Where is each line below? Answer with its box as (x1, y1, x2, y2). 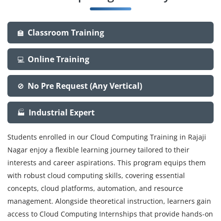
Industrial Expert (29, 107, 95, 118)
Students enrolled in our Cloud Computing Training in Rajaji (7, 132, 206, 142)
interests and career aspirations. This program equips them (7, 157, 206, 167)
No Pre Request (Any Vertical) (28, 80, 142, 91)
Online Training (28, 53, 89, 65)
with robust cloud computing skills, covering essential (7, 170, 185, 180)
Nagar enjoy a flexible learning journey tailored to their (7, 145, 189, 154)
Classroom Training (28, 27, 104, 38)
